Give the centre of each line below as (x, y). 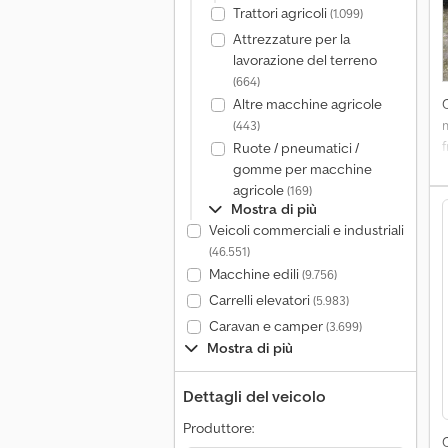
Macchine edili (255, 274)
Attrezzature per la (291, 39)
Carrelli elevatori (260, 300)
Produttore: (218, 428)
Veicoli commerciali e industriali (306, 230)
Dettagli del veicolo (254, 396)
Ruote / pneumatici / (295, 148)
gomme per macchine (302, 169)
